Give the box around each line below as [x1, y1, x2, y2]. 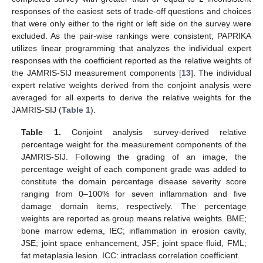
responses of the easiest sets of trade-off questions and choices [12, 6, 251, 16]
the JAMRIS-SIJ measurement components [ [12, 68, 181, 78]
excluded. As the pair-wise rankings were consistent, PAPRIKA [12, 31, 251, 41]
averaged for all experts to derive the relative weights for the [12, 93, 251, 103]
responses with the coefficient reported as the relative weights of [12, 56, 251, 66]
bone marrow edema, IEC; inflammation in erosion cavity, [21, 226, 247, 236]
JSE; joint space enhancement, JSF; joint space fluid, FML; [21, 238, 247, 248]
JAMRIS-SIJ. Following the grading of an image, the [21, 152, 247, 162]
